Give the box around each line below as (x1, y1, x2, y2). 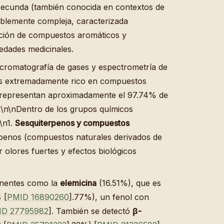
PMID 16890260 (7, 191, 69, 202)
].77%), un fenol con (69, 191, 149, 202)
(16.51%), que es (96, 177, 161, 188)
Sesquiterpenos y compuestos (15, 117, 129, 128)
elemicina (60, 177, 96, 188)
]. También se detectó (48, 205, 132, 216)
